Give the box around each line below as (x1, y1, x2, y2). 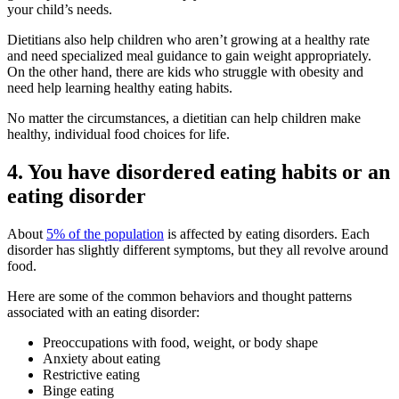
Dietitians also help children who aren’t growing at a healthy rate (7, 32, 370, 48)
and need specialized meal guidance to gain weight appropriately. (7, 48, 371, 64)
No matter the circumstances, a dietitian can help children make (7, 110, 361, 126)
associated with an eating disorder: (7, 305, 207, 321)
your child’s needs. (7, 2, 112, 18)
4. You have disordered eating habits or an (7, 160, 390, 184)
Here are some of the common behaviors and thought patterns (7, 289, 352, 305)
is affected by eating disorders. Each (164, 226, 370, 242)
